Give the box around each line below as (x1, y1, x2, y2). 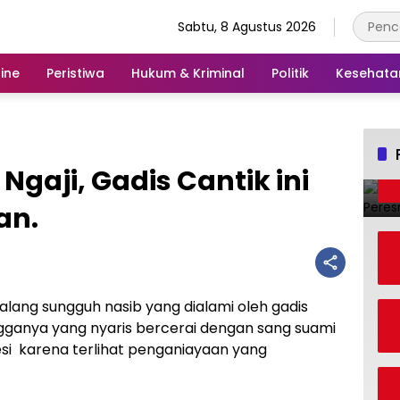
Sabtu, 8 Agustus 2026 (178, 17, 316, 36)
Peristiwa (46, 63, 104, 82)
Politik (271, 63, 309, 82)
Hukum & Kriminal (131, 63, 245, 82)
